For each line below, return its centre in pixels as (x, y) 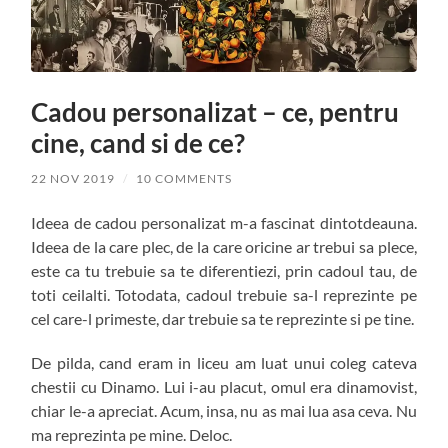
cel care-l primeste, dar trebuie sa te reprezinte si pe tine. (223, 319)
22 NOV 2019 (73, 179)
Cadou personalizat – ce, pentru (215, 112)
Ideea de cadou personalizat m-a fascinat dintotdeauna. (224, 223)
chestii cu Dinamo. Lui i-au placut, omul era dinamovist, (224, 387)
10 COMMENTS (184, 179)
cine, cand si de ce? (138, 143)
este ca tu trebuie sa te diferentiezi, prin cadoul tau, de (224, 271)
